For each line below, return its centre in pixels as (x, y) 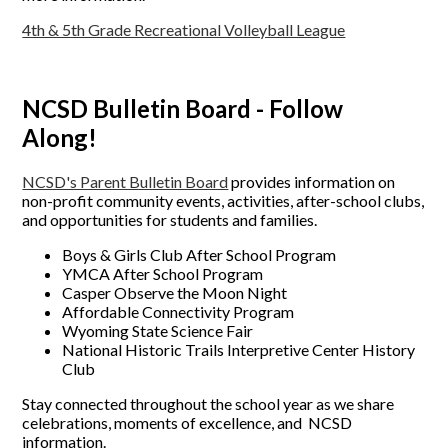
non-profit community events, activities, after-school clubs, (223, 200)
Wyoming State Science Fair (158, 330)
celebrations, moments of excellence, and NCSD (187, 422)
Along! (62, 137)
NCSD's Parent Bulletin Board (125, 181)
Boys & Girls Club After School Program (199, 254)
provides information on (312, 181)
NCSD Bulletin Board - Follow (183, 108)
